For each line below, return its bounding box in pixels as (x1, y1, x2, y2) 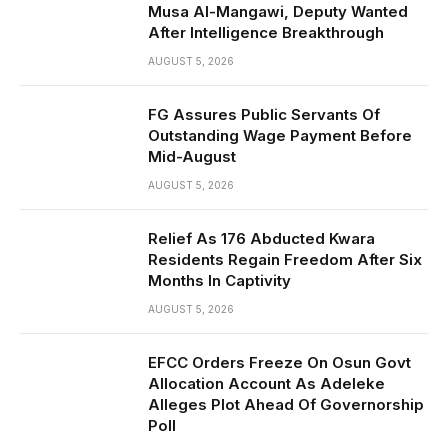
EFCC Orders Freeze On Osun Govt (148, 353, 411, 373)
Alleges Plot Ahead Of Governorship (148, 395, 424, 415)
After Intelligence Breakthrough (148, 23, 384, 43)
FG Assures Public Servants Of (148, 105, 380, 125)
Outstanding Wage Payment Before (148, 126, 412, 146)
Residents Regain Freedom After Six (148, 250, 422, 270)
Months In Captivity (148, 271, 291, 291)
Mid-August (148, 147, 236, 167)
